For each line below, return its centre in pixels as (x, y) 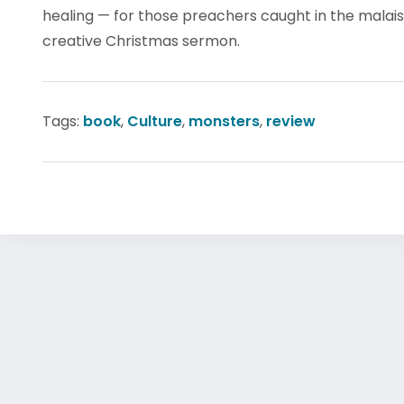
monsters (224, 121)
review (291, 121)
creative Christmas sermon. (141, 41)
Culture (155, 121)
